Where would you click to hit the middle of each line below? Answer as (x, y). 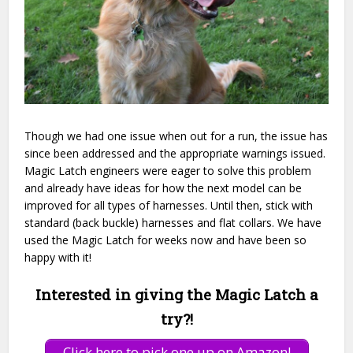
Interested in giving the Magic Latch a (176, 295)
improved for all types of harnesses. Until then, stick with (169, 206)
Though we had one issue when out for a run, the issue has (176, 136)
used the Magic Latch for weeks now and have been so (166, 240)
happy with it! (60, 258)
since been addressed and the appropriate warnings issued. (175, 154)
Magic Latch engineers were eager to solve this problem (168, 171)
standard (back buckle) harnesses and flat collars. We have (173, 223)
